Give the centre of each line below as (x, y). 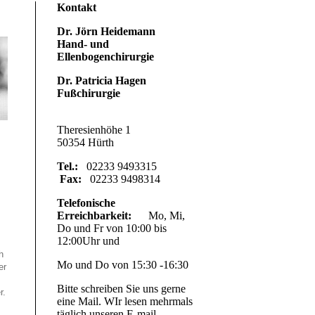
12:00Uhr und (126, 241)
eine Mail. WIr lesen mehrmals (125, 301)
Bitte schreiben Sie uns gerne (121, 289)
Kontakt (77, 7)
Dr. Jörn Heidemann (106, 31)
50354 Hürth (85, 142)
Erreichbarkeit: (94, 216)
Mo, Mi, (158, 216)
